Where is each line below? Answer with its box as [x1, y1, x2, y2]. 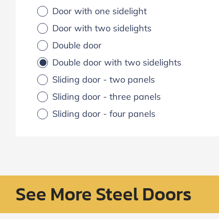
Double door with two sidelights [52, 57, 181, 68]
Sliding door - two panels [52, 74, 155, 86]
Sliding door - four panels [52, 108, 155, 120]
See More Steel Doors [16, 180, 192, 208]
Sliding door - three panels [52, 91, 161, 103]
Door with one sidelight [52, 5, 147, 17]
